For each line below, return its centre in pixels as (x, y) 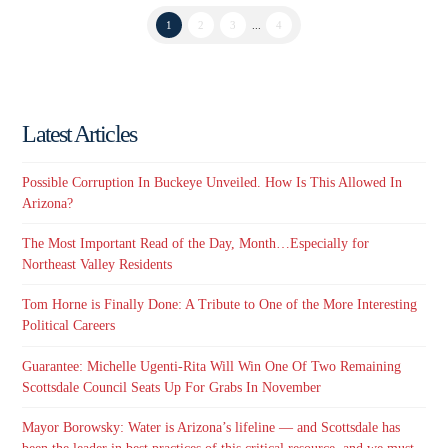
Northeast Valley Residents (97, 265)
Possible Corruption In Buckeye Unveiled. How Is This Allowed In (212, 183)
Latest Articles (79, 133)
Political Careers (69, 326)
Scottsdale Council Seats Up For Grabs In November (172, 387)
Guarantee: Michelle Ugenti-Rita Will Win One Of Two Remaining (212, 366)
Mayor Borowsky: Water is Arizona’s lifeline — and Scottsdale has (211, 427)
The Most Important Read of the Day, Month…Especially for (196, 244)
